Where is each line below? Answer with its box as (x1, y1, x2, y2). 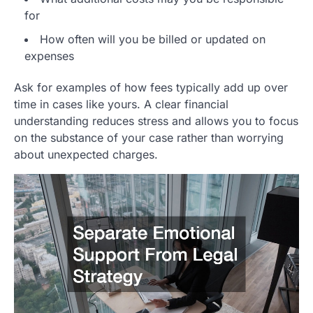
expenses (24, 48, 74, 63)
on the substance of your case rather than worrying (14, 130, 284, 145)
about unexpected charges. (14, 147, 158, 161)
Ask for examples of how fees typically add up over (14, 80, 288, 94)
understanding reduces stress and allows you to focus (14, 113, 298, 128)
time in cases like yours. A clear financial (14, 96, 228, 111)
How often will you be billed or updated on (40, 31, 265, 46)
